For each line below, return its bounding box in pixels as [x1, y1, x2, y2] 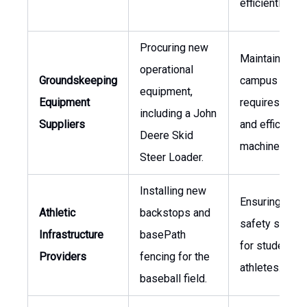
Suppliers [39, 118, 85, 131]
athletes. [240, 261, 281, 274]
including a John [140, 107, 217, 120]
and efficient [240, 118, 298, 131]
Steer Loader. [140, 151, 204, 164]
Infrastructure [39, 228, 103, 241]
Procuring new [140, 41, 208, 54]
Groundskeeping [39, 74, 117, 87]
